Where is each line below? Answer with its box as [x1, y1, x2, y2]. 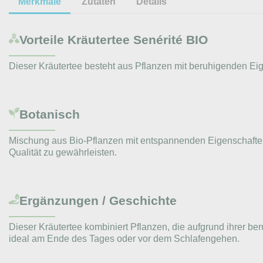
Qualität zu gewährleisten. [9, 147, 117, 157]
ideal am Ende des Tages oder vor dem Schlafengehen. [9, 233, 240, 244]
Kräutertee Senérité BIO [68, 32, 208, 46]
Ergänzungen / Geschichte [19, 193, 177, 207]
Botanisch [19, 107, 80, 121]
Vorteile [19, 32, 64, 46]
